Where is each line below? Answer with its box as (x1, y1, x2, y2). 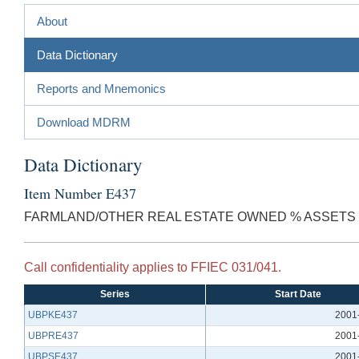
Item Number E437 (24, 183, 136, 203)
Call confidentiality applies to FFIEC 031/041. (24, 260, 281, 274)
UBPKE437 (28, 309, 78, 321)
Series (100, 288, 130, 300)
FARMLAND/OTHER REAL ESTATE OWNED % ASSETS (24, 209, 356, 224)
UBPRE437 (28, 329, 79, 341)
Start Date (274, 288, 321, 300)
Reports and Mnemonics (37, 81, 166, 95)
